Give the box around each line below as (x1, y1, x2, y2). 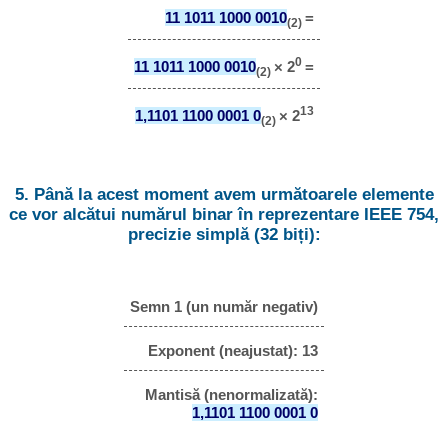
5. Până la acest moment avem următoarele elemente (14, 184, 434, 204)
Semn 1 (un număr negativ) (130, 298, 318, 316)
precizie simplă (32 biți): (127, 224, 321, 244)
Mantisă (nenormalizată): (145, 385, 318, 403)
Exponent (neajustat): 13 (148, 342, 318, 360)
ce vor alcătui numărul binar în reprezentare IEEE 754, (9, 204, 439, 224)
